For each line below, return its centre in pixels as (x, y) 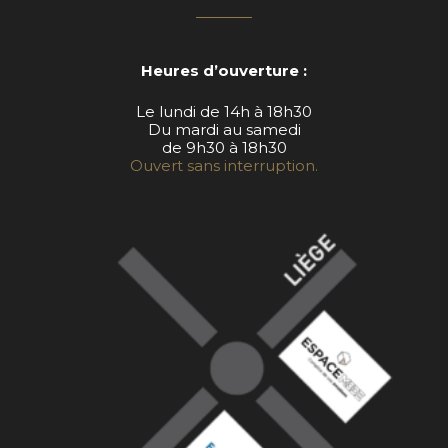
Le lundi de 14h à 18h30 (224, 111)
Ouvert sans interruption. (224, 165)
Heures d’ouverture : (224, 71)
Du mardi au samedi (224, 129)
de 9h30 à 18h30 (224, 147)
